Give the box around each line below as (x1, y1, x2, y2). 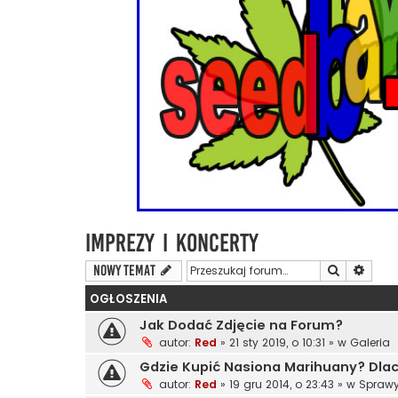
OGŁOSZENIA (90, 291, 167, 308)
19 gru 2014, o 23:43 (229, 377, 334, 393)
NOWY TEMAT (93, 262, 155, 280)
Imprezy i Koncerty (85, 229, 259, 258)
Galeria (350, 335, 390, 351)
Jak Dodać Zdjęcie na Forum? (139, 316, 343, 335)
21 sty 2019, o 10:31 (229, 335, 325, 351)
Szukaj (340, 261, 374, 279)
